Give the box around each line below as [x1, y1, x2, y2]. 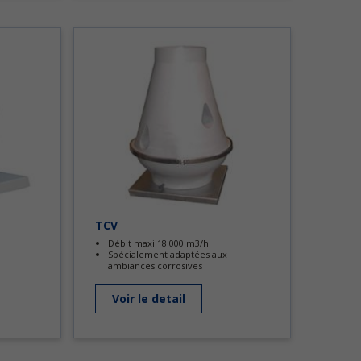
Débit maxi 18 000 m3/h [108, 237, 209, 249]
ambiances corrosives [108, 259, 202, 272]
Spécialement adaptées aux [108, 248, 227, 260]
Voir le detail [112, 291, 185, 306]
